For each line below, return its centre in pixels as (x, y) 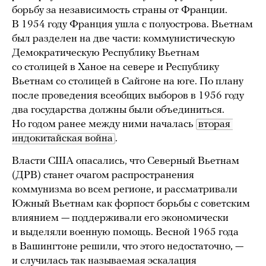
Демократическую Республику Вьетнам (106, 53)
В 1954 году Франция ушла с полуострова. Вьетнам (132, 25)
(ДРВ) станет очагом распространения (103, 176)
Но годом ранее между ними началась (104, 125)
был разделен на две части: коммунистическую (123, 39)
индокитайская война (62, 139)
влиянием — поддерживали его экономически (120, 218)
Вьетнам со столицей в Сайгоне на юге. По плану (128, 82)
